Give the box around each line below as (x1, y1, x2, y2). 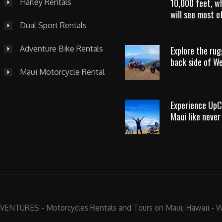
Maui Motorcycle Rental (19, 67, 105, 77)
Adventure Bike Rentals (19, 44, 103, 54)
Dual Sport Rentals (19, 20, 87, 30)
